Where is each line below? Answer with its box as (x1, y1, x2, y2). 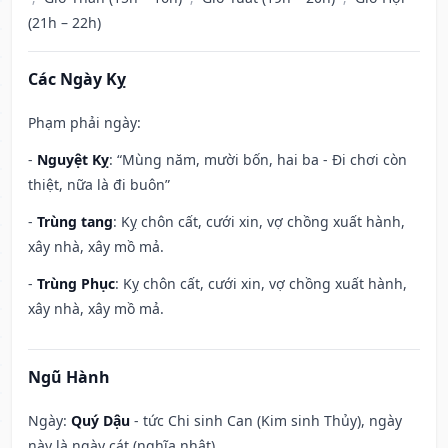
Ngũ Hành (28, 366, 110, 389)
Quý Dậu (71, 411, 130, 431)
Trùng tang (37, 212, 113, 232)
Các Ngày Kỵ (28, 68, 126, 91)
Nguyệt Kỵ (37, 150, 109, 170)
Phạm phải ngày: (28, 113, 141, 133)
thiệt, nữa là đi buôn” (28, 175, 170, 195)
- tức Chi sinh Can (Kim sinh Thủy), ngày (130, 411, 402, 431)
